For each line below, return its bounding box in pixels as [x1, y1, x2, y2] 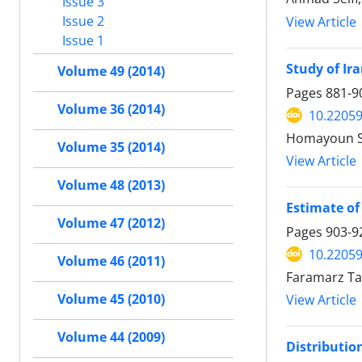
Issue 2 [59, 11, 104, 30]
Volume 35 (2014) [57, 138, 165, 156]
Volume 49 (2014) [57, 62, 165, 80]
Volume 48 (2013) [57, 176, 165, 194]
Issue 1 [59, 31, 104, 49]
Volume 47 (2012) [57, 214, 165, 232]
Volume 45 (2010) [57, 290, 165, 308]
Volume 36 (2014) [57, 100, 165, 118]
